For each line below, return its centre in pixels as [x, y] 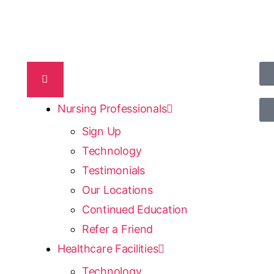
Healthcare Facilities [108, 249]
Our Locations [117, 190]
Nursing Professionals [112, 109]
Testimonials [113, 171]
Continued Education [135, 210]
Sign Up [102, 131]
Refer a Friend [117, 229]
